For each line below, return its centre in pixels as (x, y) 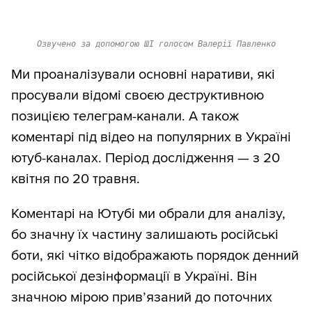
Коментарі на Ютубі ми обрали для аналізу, (148, 214)
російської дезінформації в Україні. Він (134, 277)
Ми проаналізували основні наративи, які (143, 75)
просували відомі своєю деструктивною (138, 96)
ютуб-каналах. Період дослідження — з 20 (146, 158)
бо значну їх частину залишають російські (145, 235)
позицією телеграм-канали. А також (125, 117)
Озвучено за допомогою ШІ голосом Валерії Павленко (156, 44)
